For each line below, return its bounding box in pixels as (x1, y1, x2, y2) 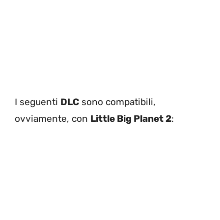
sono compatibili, (79, 96, 156, 108)
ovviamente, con (15, 113, 90, 125)
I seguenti (15, 96, 60, 108)
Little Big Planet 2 (90, 113, 171, 125)
